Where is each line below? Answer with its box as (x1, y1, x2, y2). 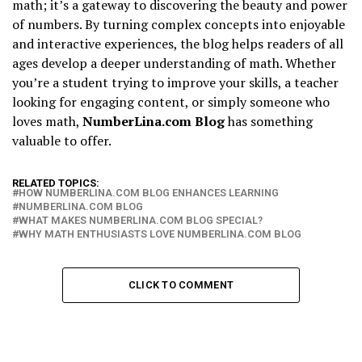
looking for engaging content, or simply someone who (12, 93, 330, 112)
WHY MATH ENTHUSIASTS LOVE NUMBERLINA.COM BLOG (19, 228, 301, 241)
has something (225, 112, 313, 131)
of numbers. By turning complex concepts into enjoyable (12, 15, 345, 34)
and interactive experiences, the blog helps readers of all (12, 35, 343, 53)
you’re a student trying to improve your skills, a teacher (12, 74, 339, 92)
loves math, (12, 112, 82, 131)
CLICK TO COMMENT (128, 279, 234, 292)
